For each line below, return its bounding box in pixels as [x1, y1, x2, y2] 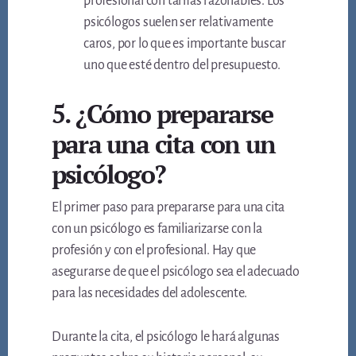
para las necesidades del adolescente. [52, 286, 247, 301]
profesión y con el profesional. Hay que [52, 243, 257, 258]
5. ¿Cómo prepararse [52, 97, 273, 131]
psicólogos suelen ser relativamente [83, 15, 274, 30]
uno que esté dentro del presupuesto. [83, 58, 281, 73]
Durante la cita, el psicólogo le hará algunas [52, 330, 281, 345]
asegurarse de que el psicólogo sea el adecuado [52, 265, 300, 280]
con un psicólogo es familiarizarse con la [52, 222, 262, 237]
